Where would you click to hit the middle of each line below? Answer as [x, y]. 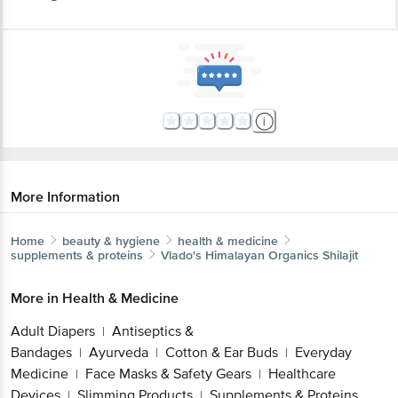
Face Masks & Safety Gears [168, 374]
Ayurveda [119, 352]
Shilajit [340, 255]
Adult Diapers [53, 331]
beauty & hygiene [111, 241]
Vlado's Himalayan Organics [240, 255]
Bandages [41, 352]
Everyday [323, 352]
